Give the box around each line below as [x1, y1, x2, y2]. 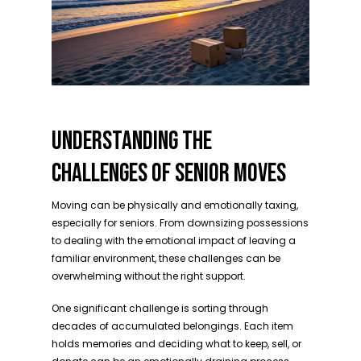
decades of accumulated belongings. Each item [52, 319, 293, 333]
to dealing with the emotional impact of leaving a [52, 234, 296, 247]
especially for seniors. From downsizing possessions [52, 216, 309, 230]
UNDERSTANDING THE [52, 126, 212, 157]
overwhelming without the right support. [52, 269, 246, 283]
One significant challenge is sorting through [52, 301, 268, 315]
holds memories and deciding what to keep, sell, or [52, 337, 301, 351]
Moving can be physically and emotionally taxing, [52, 198, 298, 212]
